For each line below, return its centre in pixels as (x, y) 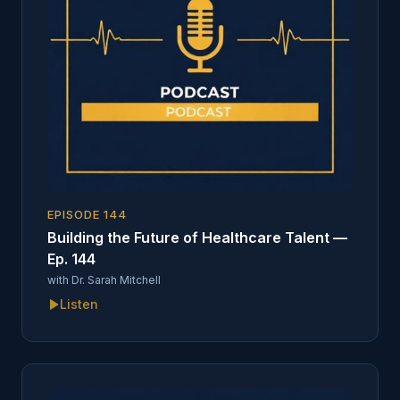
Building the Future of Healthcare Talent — (197, 237)
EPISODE (76, 214)
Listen (79, 304)
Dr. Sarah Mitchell (116, 280)
